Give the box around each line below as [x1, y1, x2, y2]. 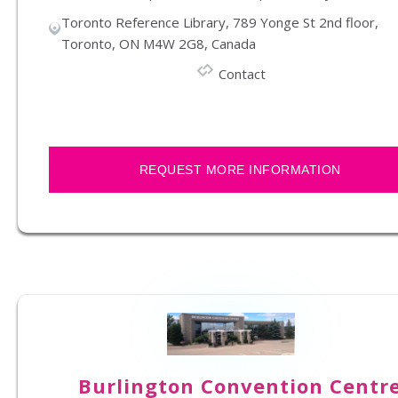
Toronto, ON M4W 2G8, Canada [60, 35, 256, 52]
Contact [219, 65, 266, 83]
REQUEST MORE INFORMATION [139, 163, 341, 177]
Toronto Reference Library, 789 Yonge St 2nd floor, [60, 13, 378, 31]
